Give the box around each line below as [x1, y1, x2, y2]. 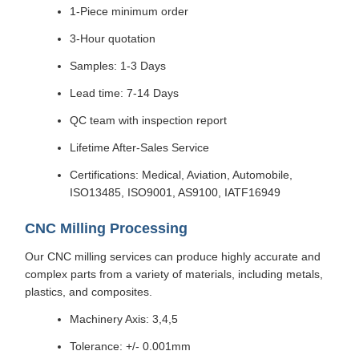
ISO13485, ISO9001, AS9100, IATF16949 [70, 185, 280, 199]
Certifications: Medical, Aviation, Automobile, [70, 167, 292, 181]
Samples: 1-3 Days [70, 58, 166, 72]
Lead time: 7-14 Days [70, 86, 179, 99]
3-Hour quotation [70, 31, 155, 45]
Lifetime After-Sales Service [70, 140, 209, 154]
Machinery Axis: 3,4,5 [70, 312, 178, 325]
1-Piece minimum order [70, 4, 188, 18]
